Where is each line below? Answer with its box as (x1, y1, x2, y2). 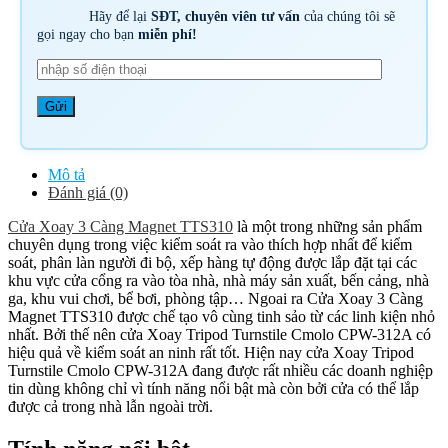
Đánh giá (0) (48, 183, 128, 201)
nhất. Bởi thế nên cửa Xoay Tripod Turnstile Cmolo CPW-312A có (8, 325, 431, 343)
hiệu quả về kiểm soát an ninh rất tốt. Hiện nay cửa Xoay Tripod (8, 343, 414, 361)
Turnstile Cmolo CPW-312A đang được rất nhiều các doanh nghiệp (8, 361, 433, 379)
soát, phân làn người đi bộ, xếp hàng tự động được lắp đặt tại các (8, 253, 417, 271)
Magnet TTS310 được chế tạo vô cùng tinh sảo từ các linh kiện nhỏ (8, 307, 435, 325)
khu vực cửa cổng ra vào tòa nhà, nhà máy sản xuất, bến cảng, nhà (8, 271, 429, 289)
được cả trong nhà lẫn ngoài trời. (8, 397, 213, 415)
